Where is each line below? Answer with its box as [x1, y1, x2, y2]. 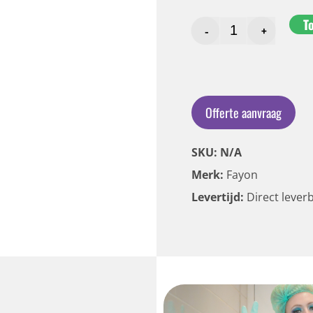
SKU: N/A [191, 144, 242, 160]
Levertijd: [191, 189, 247, 205]
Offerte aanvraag [205, 103, 282, 122]
